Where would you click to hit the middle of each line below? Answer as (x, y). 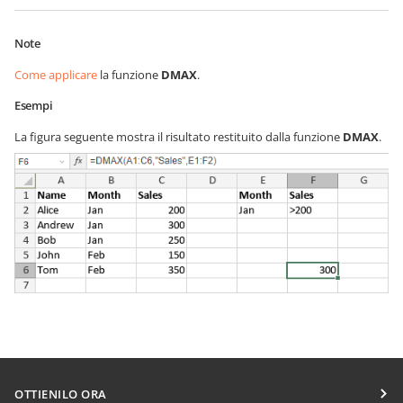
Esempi (34, 105)
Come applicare (56, 75)
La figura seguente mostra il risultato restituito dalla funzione (179, 137)
